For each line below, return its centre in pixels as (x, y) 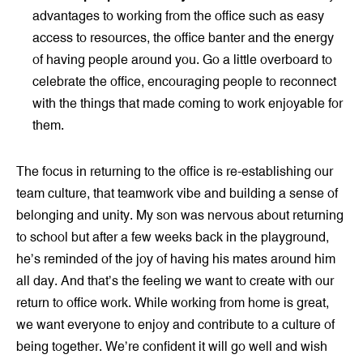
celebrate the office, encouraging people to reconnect (184, 81)
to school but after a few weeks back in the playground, (173, 237)
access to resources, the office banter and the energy (183, 38)
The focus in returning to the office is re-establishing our (175, 171)
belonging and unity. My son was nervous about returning (180, 215)
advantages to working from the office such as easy (178, 16)
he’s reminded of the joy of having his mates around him (176, 259)
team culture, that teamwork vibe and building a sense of (177, 193)
